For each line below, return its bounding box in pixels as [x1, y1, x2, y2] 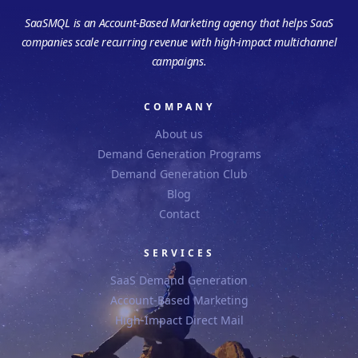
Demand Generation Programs [97, 146, 261, 162]
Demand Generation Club [110, 166, 248, 182]
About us [155, 126, 203, 142]
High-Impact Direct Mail [114, 312, 244, 328]
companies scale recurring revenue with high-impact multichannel [21, 34, 337, 50]
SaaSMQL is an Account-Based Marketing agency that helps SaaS [25, 15, 333, 31]
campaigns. [151, 54, 207, 70]
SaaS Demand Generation [110, 272, 248, 288]
